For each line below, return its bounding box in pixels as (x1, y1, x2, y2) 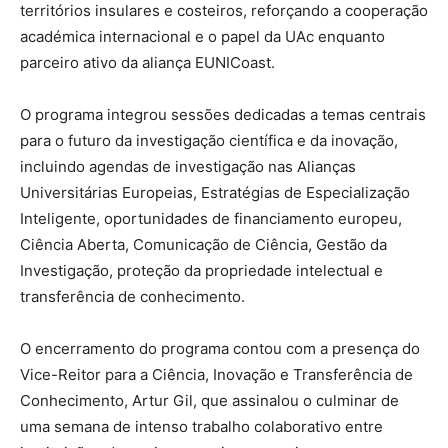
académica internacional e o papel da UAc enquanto (20, 27, 385, 46)
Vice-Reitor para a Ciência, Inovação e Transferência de (20, 365, 413, 384)
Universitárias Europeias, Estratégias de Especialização (20, 183, 410, 202)
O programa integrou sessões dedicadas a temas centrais (20, 105, 426, 124)
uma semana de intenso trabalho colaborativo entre (20, 417, 383, 436)
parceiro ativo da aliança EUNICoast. (20, 53, 275, 72)
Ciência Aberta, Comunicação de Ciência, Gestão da (20, 235, 387, 254)
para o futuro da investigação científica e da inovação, (20, 131, 398, 150)
